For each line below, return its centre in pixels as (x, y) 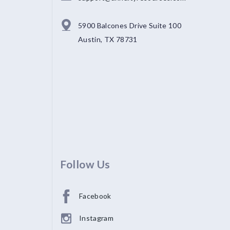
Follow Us (85, 164)
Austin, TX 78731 (108, 39)
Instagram (97, 218)
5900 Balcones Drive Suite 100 (130, 25)
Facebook (95, 196)
